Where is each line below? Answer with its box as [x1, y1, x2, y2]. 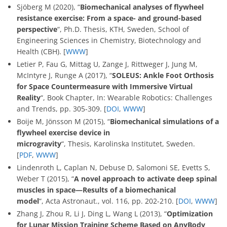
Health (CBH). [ [17, 47, 66, 57]
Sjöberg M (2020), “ [17, 2, 80, 12]
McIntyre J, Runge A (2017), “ [17, 70, 112, 81]
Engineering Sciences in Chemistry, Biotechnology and [17, 35, 201, 46]
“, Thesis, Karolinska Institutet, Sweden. [61, 139, 195, 149]
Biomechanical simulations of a [110, 117, 219, 127]
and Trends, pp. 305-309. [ [17, 104, 106, 114]
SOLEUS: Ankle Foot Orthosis [112, 70, 214, 81]
